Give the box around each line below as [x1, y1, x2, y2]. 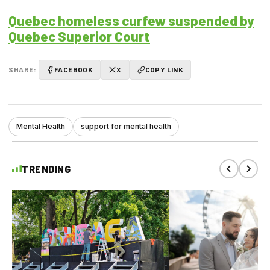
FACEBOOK [54, 65, 93, 74]
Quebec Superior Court [8, 28, 150, 44]
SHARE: [8, 65, 36, 74]
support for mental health [81, 122, 171, 131]
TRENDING [22, 163, 71, 175]
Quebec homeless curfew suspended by [8, 12, 254, 28]
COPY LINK [145, 65, 184, 74]
